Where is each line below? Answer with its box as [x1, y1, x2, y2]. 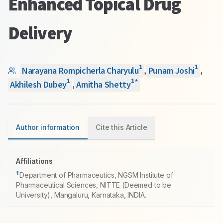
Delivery [8, 22, 72, 44]
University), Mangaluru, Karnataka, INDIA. [16, 191, 146, 199]
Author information [16, 123, 80, 131]
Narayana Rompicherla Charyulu [22, 65, 139, 76]
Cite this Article [96, 123, 147, 131]
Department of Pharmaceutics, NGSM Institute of [19, 171, 173, 179]
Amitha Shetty [76, 79, 131, 90]
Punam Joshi [148, 65, 195, 76]
